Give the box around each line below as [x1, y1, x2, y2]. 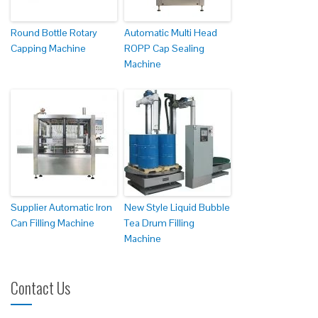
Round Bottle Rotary [11, 26, 97, 40]
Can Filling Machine [11, 216, 94, 230]
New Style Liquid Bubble [124, 201, 230, 214]
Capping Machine [11, 42, 86, 55]
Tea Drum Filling [124, 216, 194, 230]
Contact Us [11, 276, 70, 300]
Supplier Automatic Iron [11, 201, 112, 214]
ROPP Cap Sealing [124, 42, 204, 55]
